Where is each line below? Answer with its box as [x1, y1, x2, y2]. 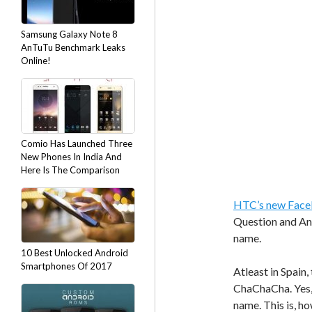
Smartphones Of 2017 [21, 260, 112, 272]
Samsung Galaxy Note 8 [21, 29, 118, 40]
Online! [21, 55, 51, 66]
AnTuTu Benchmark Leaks [21, 42, 125, 53]
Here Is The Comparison [21, 164, 120, 175]
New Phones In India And [21, 151, 122, 162]
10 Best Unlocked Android [21, 247, 128, 258]
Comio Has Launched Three [21, 138, 132, 149]
